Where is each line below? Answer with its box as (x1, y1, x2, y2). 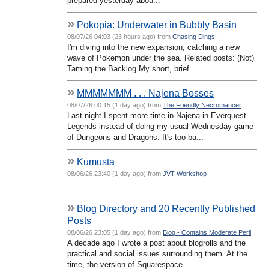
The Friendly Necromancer (163, 101, 241, 109)
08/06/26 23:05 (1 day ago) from (67, 228, 163, 236)
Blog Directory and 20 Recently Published (77, 202, 255, 214)
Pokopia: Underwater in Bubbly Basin (77, 19, 237, 30)
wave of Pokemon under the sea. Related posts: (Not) (67, 53, 254, 62)
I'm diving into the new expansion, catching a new (67, 42, 240, 52)
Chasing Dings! (172, 32, 217, 40)
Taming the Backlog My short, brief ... (67, 64, 199, 73)
